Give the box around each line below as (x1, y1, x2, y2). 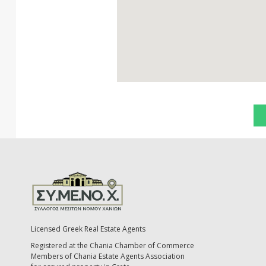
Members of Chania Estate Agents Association (31, 251, 185, 262)
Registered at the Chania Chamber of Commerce (31, 240, 194, 251)
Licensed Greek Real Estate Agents (31, 224, 145, 235)
